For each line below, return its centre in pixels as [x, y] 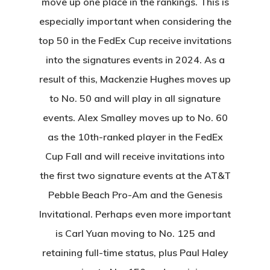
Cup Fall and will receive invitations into [135, 156]
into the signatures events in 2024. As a [135, 60]
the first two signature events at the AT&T [135, 175]
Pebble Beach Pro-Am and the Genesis [135, 195]
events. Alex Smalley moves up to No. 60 [135, 118]
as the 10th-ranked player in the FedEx [135, 137]
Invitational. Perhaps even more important [135, 214]
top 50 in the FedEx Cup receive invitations [135, 40]
